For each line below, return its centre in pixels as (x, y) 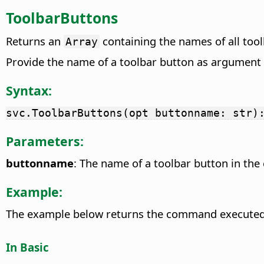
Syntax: (29, 90)
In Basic (27, 247)
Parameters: (45, 141)
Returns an (35, 41)
